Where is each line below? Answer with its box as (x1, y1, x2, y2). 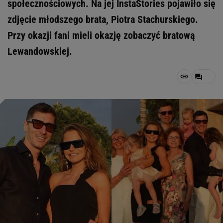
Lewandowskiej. (7, 45, 72, 57)
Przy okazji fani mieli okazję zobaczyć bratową (7, 29, 195, 41)
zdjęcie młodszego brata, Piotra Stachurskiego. (7, 13, 198, 25)
